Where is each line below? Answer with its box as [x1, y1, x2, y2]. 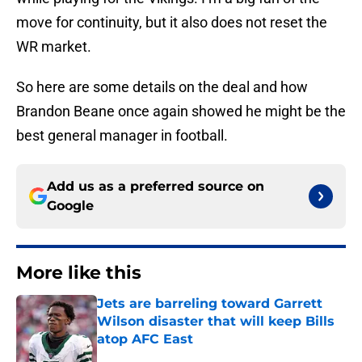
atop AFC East [97, 331, 193, 347]
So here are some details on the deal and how [16, 78, 308, 96]
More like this [16, 262, 141, 284]
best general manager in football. [16, 127, 228, 145]
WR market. [16, 38, 91, 56]
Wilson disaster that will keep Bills [97, 314, 335, 330]
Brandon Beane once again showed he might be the [16, 103, 346, 120]
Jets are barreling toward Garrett [97, 296, 322, 312]
